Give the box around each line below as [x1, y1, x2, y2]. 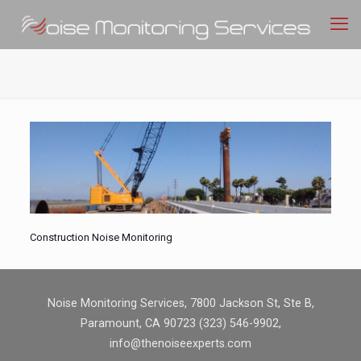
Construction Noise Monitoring [29, 230, 172, 243]
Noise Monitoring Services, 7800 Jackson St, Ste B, [47, 296, 314, 309]
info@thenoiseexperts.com [110, 336, 251, 350]
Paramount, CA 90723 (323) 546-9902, [80, 316, 281, 330]
